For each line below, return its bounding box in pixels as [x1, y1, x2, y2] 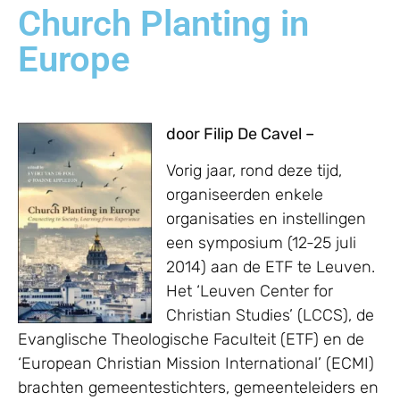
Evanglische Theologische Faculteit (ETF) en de [18, 329, 364, 349]
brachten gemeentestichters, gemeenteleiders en [18, 377, 379, 397]
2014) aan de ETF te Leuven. [166, 256, 375, 277]
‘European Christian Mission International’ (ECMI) [18, 353, 374, 373]
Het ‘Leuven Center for [166, 280, 333, 301]
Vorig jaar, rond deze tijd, [166, 160, 342, 180]
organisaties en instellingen [166, 208, 366, 229]
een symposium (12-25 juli [166, 232, 356, 253]
